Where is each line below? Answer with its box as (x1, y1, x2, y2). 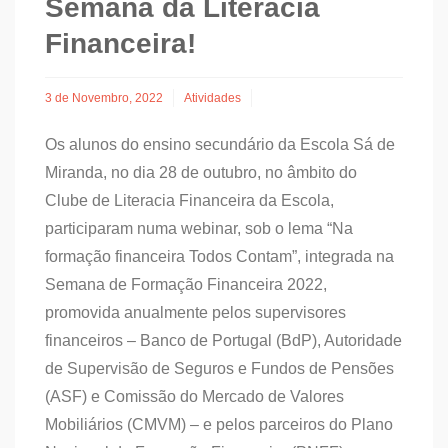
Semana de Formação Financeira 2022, (45, 275, 327, 293)
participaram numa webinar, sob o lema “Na (45, 219, 353, 237)
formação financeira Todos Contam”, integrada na (45, 247, 394, 265)
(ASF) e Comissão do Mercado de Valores (45, 387, 344, 405)
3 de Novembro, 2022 (45, 90, 163, 105)
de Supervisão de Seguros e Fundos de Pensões (45, 359, 394, 377)
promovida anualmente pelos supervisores (45, 303, 346, 321)
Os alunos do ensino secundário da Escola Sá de (45, 135, 395, 153)
